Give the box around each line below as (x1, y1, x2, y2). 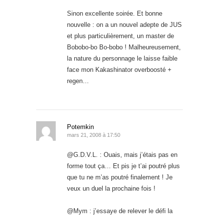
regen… (67, 77, 89, 85)
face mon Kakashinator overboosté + (67, 66, 172, 73)
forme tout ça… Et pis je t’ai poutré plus (67, 162, 180, 170)
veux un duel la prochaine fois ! (67, 184, 155, 192)
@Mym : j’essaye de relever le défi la (67, 207, 173, 215)
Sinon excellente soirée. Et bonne (67, 9, 162, 17)
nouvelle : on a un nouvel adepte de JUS (67, 21, 182, 28)
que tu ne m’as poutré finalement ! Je (67, 173, 173, 181)
